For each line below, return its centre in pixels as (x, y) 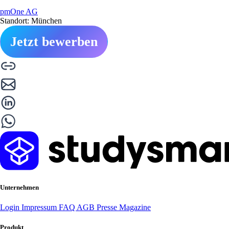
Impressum (40, 207)
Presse (108, 207)
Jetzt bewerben (54, 41)
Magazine (135, 207)
